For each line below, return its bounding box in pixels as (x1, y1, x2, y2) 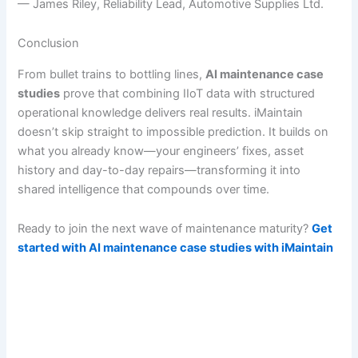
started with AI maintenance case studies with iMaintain (18, 241, 334, 256)
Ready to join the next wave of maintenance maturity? (18, 221, 312, 237)
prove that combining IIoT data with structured (60, 86, 316, 101)
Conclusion (18, 36, 80, 51)
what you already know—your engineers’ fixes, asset (18, 143, 304, 158)
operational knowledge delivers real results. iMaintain (18, 105, 304, 120)
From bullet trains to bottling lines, (18, 66, 206, 82)
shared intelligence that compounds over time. (18, 181, 270, 197)
